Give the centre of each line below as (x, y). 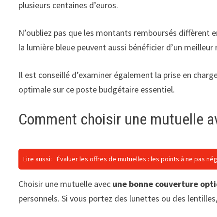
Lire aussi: (38, 159)
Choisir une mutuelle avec (65, 184)
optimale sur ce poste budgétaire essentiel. (97, 90)
